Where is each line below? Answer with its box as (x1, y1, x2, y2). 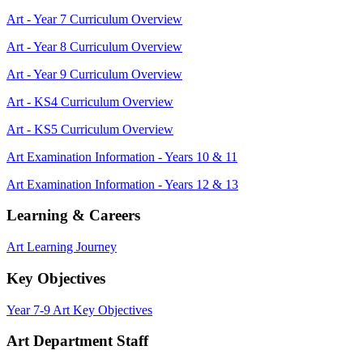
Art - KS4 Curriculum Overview (6, 94, 173, 109)
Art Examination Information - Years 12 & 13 (6, 177, 238, 191)
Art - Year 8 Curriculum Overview (6, 39, 182, 53)
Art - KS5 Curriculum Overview (6, 122, 173, 136)
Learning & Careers (6, 207, 140, 224)
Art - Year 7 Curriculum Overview (6, 11, 182, 26)
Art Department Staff (6, 332, 148, 350)
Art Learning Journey (6, 240, 117, 254)
